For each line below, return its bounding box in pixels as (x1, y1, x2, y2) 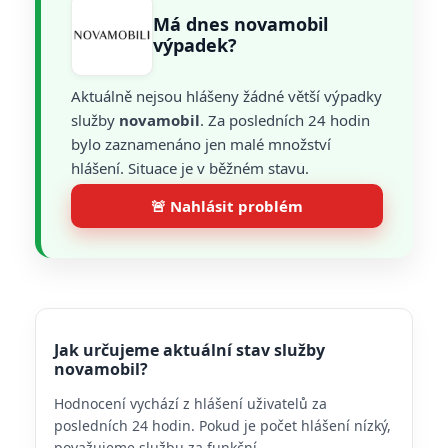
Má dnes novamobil (153, 12, 328, 36)
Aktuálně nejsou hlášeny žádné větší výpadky (71, 86, 382, 106)
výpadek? (153, 33, 237, 57)
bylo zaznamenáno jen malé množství (71, 134, 331, 154)
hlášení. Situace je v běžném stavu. (71, 158, 309, 178)
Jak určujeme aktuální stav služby (54, 339, 325, 361)
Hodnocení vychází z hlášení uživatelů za (54, 394, 327, 413)
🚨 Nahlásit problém (151, 196, 303, 216)
